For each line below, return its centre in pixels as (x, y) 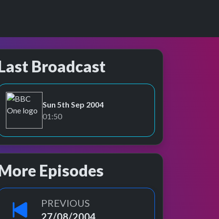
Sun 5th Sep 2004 (73, 104)
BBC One (21, 115)
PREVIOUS (66, 203)
